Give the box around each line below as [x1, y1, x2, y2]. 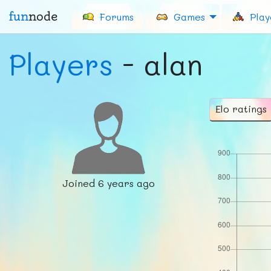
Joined [62, 177, 98, 189]
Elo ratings [215, 102, 267, 115]
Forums [97, 10, 134, 23]
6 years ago [97, 177, 155, 189]
